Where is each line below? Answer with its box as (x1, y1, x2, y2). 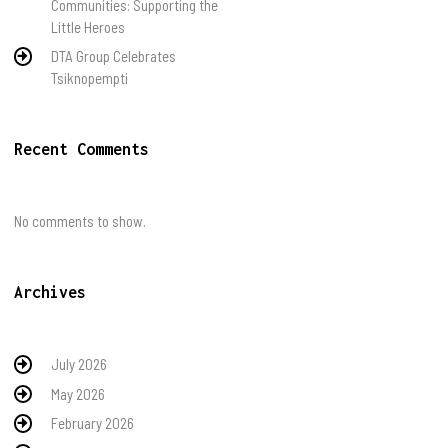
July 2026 (51, 355, 108, 373)
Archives (13, 283, 86, 301)
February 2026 (51, 414, 135, 432)
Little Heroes (51, 17, 126, 36)
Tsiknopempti (51, 69, 129, 87)
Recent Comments (13, 140, 149, 158)
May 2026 (51, 384, 106, 403)
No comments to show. (13, 212, 146, 230)
